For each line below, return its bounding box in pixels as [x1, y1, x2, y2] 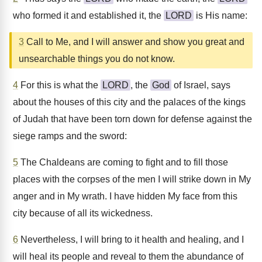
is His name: [194, 11, 247, 20]
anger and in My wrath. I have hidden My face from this [13, 191, 237, 201]
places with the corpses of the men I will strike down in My [13, 174, 251, 184]
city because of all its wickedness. [13, 208, 153, 218]
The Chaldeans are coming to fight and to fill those [18, 157, 228, 167]
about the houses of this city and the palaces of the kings [13, 97, 246, 107]
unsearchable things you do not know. [19, 54, 175, 64]
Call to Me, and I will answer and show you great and [24, 37, 244, 47]
